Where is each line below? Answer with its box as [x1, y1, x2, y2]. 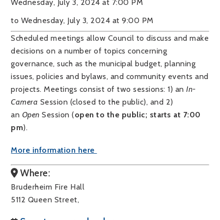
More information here [11, 145, 97, 155]
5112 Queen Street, [11, 195, 84, 204]
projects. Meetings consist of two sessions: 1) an [11, 84, 187, 94]
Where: [18, 167, 51, 179]
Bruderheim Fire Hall [11, 182, 85, 192]
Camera [11, 97, 38, 107]
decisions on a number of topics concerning [11, 46, 167, 55]
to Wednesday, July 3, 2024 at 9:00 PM [11, 16, 154, 25]
